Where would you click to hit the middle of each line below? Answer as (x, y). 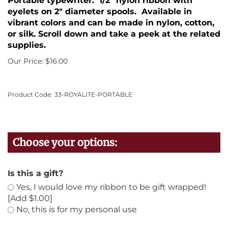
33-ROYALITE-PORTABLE (93, 94)
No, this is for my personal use (76, 209)
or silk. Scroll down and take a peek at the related (114, 34)
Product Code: (30, 94)
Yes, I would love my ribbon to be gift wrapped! (110, 187)
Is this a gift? (35, 173)
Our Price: (25, 61)
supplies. (27, 45)
